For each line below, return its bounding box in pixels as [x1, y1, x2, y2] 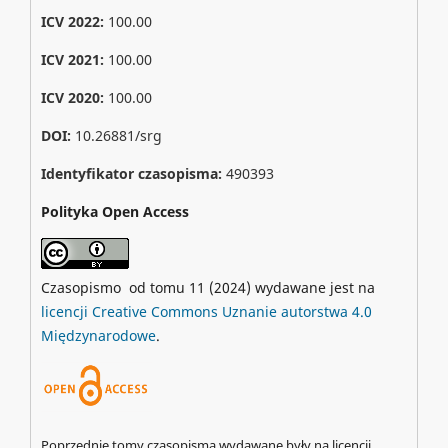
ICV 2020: [40, 87, 104, 107]
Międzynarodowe [40, 325, 156, 345]
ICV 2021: [40, 49, 108, 69]
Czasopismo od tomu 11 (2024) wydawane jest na [40, 277, 375, 297]
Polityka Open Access [40, 201, 189, 221]
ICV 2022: [40, 11, 104, 31]
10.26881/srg [74, 125, 162, 145]
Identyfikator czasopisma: [40, 163, 222, 183]
